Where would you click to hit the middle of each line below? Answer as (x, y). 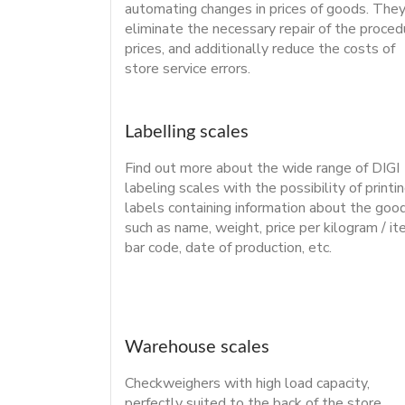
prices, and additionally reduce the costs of (260, 48)
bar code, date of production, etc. (228, 247)
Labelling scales (187, 132)
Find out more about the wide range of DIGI (262, 168)
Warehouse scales (197, 347)
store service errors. (188, 68)
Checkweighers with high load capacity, (247, 383)
